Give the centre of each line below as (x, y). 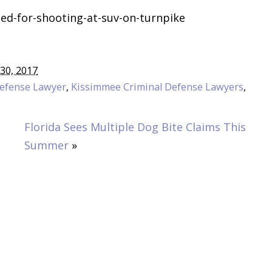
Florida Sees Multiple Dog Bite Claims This (135, 127)
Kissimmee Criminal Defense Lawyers (157, 87)
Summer (46, 145)
